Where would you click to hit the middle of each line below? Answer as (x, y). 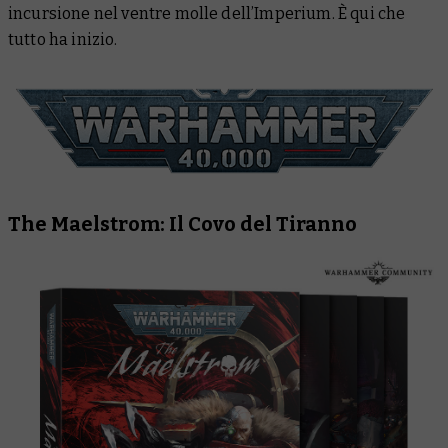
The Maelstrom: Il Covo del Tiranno (182, 224)
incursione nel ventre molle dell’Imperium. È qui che (207, 13)
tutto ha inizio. (63, 39)
